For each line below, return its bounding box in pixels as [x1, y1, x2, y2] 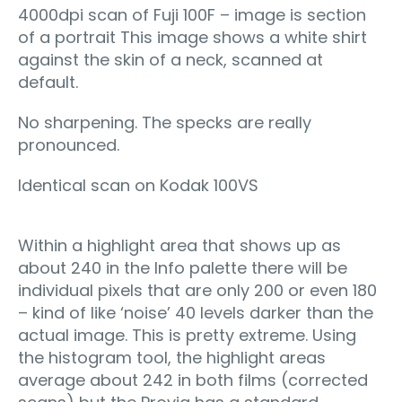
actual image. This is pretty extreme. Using [18, 324, 356, 347]
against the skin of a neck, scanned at [18, 48, 323, 72]
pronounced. [18, 134, 119, 157]
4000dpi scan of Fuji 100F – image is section [18, 4, 366, 27]
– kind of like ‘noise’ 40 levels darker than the [18, 301, 373, 325]
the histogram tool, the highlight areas [18, 346, 326, 370]
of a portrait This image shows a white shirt [18, 26, 367, 49]
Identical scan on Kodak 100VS [18, 174, 258, 197]
